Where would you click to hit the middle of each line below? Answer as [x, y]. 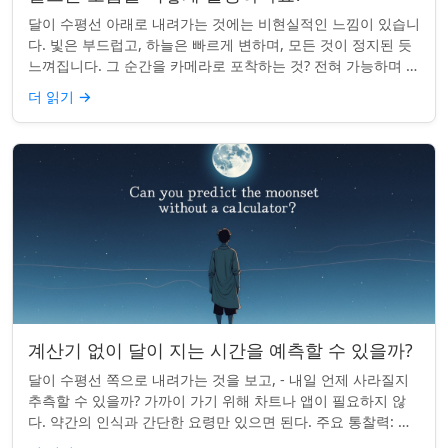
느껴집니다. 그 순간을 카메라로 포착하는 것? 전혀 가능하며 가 [224, 65]
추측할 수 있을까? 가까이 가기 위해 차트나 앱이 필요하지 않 [217, 400]
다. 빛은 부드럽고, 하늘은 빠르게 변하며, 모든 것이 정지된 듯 [220, 44]
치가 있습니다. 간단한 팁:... [114, 86]
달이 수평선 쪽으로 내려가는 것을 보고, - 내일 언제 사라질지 [218, 379]
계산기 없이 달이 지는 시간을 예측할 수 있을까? [220, 349]
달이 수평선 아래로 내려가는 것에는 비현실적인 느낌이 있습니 [224, 23]
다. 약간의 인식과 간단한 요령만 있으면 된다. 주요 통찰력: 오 [220, 421]
